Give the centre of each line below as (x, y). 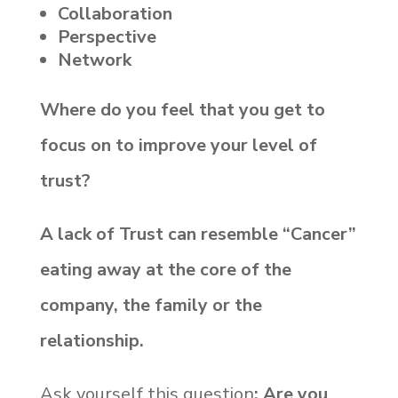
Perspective (107, 36)
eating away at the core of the (165, 269)
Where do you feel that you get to (182, 109)
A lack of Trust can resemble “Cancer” (198, 234)
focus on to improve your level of (178, 145)
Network (94, 60)
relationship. (94, 340)
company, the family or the (151, 305)
